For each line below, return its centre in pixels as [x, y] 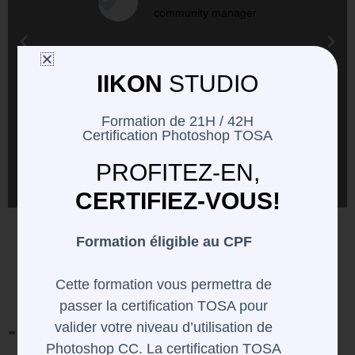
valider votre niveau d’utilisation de [164, 328]
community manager [205, 12]
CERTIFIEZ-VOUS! [177, 201]
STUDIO [214, 84]
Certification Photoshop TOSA [177, 136]
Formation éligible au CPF [164, 242]
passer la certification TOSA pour [164, 306]
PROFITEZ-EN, [177, 173]
